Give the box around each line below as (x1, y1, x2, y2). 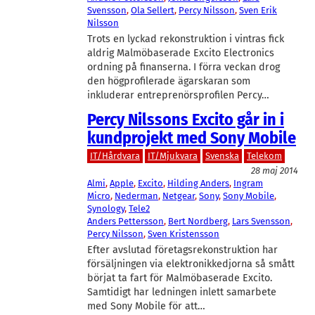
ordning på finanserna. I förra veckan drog (87, 61, 280, 73)
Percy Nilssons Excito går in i (87, 109, 284, 129)
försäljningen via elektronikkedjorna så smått (87, 257, 295, 270)
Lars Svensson (232, 215, 290, 226)
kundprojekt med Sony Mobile (87, 127, 296, 148)
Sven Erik (239, 5, 277, 15)
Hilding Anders (167, 177, 229, 188)
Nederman (115, 190, 158, 201)
